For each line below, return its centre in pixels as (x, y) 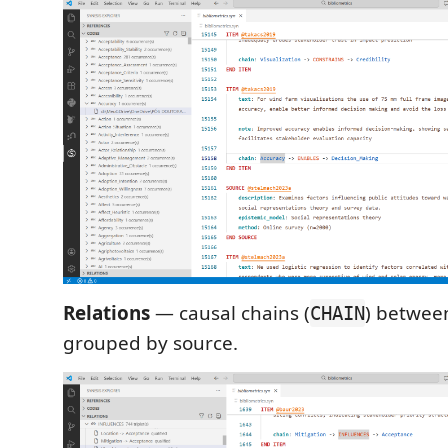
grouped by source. (150, 342)
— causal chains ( (230, 312)
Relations (106, 312)
